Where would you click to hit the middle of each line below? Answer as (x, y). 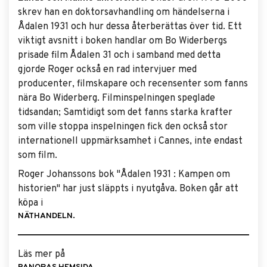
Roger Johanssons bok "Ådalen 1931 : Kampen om (124, 175)
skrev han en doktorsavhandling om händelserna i (124, 13)
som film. (38, 156)
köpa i (30, 203)
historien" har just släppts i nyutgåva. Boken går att (128, 189)
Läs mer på (41, 254)
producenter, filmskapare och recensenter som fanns (133, 84)
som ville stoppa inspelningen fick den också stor (123, 127)
